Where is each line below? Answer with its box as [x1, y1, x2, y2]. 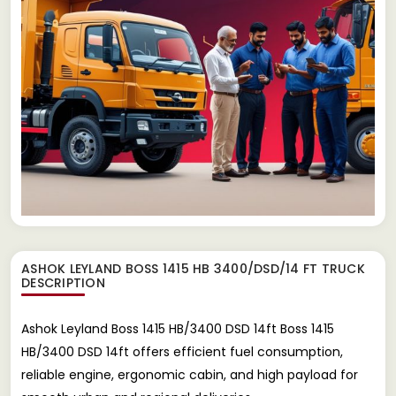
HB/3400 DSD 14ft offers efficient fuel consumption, [21, 342, 343, 361]
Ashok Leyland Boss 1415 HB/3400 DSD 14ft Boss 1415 [21, 319, 334, 338]
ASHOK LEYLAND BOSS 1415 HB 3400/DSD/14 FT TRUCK [21, 259, 365, 278]
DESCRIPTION [21, 273, 105, 292]
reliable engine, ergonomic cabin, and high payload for [21, 365, 358, 384]
